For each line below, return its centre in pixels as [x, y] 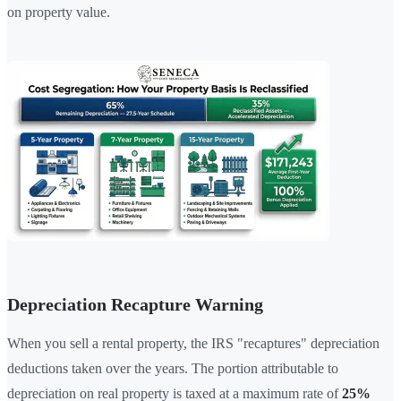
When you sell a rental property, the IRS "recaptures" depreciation [193, 343]
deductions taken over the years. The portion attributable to [173, 368]
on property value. [59, 12]
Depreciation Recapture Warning [135, 304]
